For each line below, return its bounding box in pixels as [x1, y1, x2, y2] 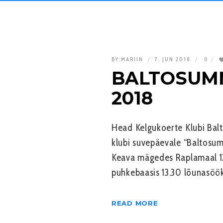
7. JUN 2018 [155, 56, 193, 63]
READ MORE [111, 199, 158, 207]
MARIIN [121, 56, 143, 63]
